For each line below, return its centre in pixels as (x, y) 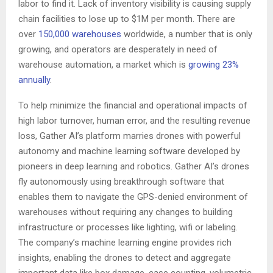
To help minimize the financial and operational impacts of (133, 105)
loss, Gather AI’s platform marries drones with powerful (129, 136)
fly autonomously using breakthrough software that (121, 181)
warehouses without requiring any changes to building (126, 212)
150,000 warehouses (80, 34)
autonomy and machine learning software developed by (129, 151)
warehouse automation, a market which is (103, 64)
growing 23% (214, 64)
